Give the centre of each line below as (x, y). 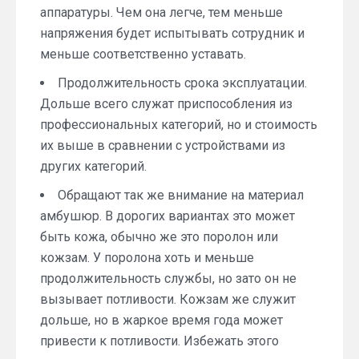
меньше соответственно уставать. (143, 54)
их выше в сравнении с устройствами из (163, 145)
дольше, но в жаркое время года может (161, 320)
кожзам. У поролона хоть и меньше (147, 258)
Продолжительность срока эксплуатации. (182, 83)
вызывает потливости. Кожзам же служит (168, 299)
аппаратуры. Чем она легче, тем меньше (161, 12)
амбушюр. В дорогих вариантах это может (167, 216)
